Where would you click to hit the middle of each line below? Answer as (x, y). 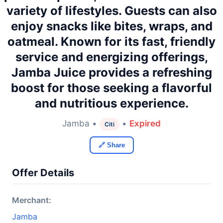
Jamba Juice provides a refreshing (111, 72)
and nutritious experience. (111, 103)
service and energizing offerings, (111, 57)
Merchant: (32, 200)
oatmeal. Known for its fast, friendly (111, 42)
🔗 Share (111, 145)
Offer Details (43, 173)
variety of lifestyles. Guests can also (111, 11)
